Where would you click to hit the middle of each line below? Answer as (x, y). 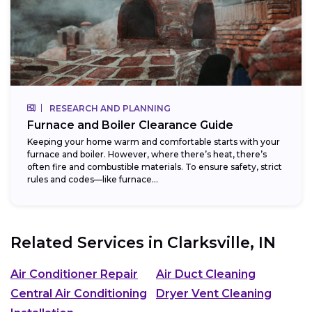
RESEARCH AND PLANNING (110, 109)
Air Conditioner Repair (74, 274)
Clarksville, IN (221, 243)
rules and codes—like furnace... (93, 180)
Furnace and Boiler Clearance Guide (130, 125)
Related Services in (89, 243)
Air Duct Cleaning (206, 274)
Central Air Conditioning (79, 293)
